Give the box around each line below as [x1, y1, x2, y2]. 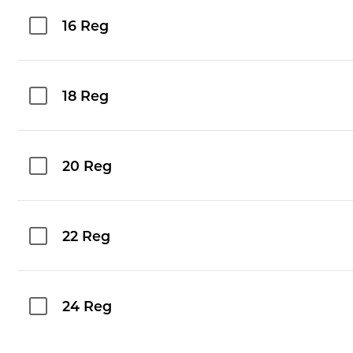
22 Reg [62, 230, 111, 244]
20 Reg [62, 160, 113, 174]
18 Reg [62, 90, 110, 104]
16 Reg [62, 20, 110, 34]
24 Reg [62, 300, 113, 314]
